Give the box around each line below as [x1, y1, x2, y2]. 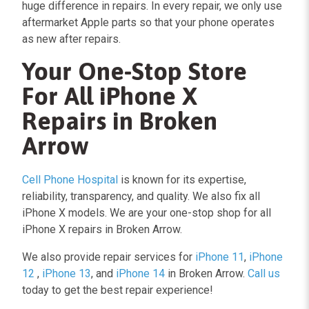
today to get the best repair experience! [22, 283, 213, 297]
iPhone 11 [195, 250, 244, 263]
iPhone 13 [42, 266, 91, 280]
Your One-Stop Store [22, 56, 247, 86]
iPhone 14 [116, 266, 165, 280]
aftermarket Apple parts [22, 15, 137, 29]
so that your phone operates [139, 15, 275, 29]
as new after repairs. [22, 32, 121, 46]
